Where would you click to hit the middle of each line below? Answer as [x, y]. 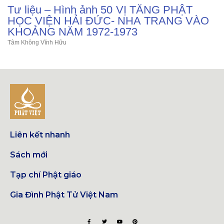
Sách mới [29, 155]
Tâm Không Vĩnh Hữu [37, 42]
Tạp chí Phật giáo [46, 175]
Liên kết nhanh [40, 135]
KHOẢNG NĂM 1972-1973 [73, 32]
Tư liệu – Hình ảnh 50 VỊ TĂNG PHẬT [100, 10]
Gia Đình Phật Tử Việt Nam [64, 195]
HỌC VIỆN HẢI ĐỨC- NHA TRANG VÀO [108, 21]
